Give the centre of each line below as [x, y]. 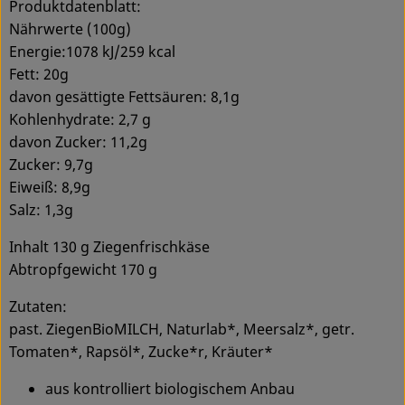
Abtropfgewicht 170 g [83, 269]
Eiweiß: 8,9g [50, 187]
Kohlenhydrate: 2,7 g [80, 119]
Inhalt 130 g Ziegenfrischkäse [109, 246]
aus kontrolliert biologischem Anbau [170, 388]
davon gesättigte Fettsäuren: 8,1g [124, 96]
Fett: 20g [39, 74]
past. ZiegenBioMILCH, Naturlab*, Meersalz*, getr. [182, 329]
